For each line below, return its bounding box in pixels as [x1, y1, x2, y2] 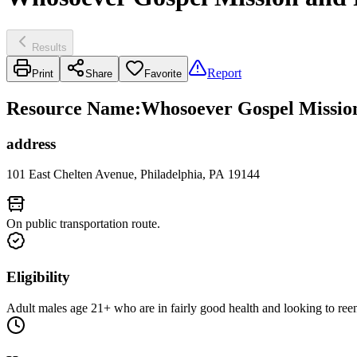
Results [32, 41, 67, 53]
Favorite [144, 67, 182, 80]
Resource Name [6, 97, 135, 119]
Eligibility [6, 269, 70, 286]
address [6, 135, 56, 152]
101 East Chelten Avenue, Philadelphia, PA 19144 [6, 167, 260, 182]
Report [207, 65, 241, 80]
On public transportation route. [6, 217, 160, 231]
